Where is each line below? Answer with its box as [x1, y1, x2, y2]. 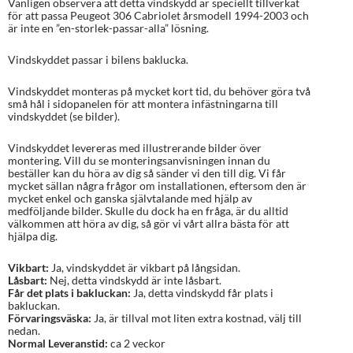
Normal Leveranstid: [8, 336, 108, 350]
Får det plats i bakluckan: [8, 285, 131, 299]
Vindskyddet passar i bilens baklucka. [8, 52, 188, 66]
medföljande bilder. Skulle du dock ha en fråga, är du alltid [8, 203, 288, 217]
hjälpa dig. [8, 229, 58, 243]
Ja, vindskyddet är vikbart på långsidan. [49, 260, 240, 274]
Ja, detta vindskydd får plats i [131, 285, 273, 299]
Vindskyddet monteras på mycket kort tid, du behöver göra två [8, 84, 310, 98]
